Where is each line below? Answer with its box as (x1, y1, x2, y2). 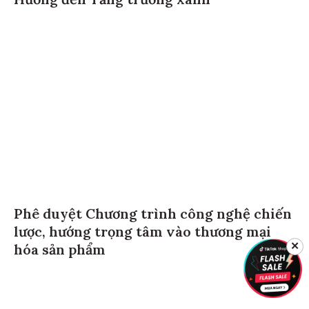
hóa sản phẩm (14, 242, 106, 260)
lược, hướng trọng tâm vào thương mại (14, 224, 271, 242)
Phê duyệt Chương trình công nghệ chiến (14, 206, 292, 224)
